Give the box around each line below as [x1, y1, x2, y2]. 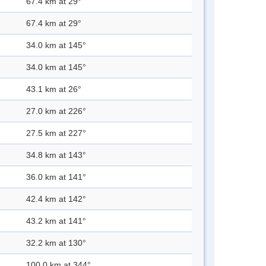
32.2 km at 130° [26, 238, 86, 248]
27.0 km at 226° [26, 106, 86, 116]
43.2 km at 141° [26, 216, 86, 226]
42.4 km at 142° [26, 194, 86, 204]
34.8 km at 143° [26, 150, 86, 160]
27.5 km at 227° [26, 128, 86, 138]
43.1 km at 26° [26, 84, 81, 94]
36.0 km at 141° [26, 172, 86, 182]
